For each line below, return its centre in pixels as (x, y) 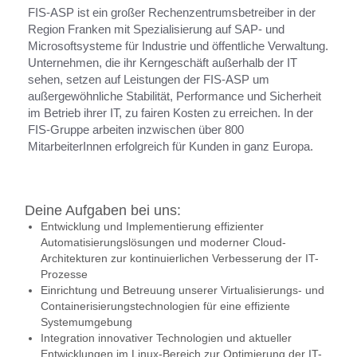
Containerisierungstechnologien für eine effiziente (165, 306)
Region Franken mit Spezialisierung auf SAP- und (156, 29)
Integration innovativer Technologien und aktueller (166, 338)
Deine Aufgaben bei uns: (103, 210)
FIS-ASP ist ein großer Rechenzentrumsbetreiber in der (172, 12)
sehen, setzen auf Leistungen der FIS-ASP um (149, 79)
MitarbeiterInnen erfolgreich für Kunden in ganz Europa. (171, 146)
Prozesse (64, 274)
